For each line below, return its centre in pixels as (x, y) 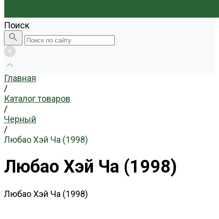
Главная (20, 78)
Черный (20, 119)
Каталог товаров (37, 99)
